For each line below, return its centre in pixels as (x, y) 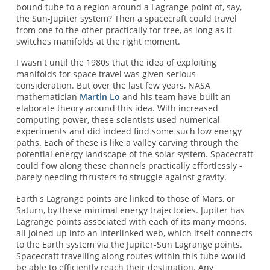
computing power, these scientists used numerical (118, 120)
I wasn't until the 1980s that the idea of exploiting (116, 63)
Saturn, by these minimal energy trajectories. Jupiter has (130, 210)
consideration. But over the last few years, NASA (113, 86)
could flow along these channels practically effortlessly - (129, 166)
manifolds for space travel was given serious (106, 74)
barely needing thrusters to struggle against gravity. (121, 177)
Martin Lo (99, 97)
